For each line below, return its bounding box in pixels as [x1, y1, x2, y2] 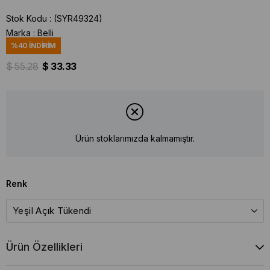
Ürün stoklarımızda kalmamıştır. [75, 133, 195, 144]
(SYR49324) [54, 13, 102, 24]
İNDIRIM [27, 41, 56, 50]
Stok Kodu [6, 13, 47, 24]
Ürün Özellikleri [6, 240, 83, 253]
